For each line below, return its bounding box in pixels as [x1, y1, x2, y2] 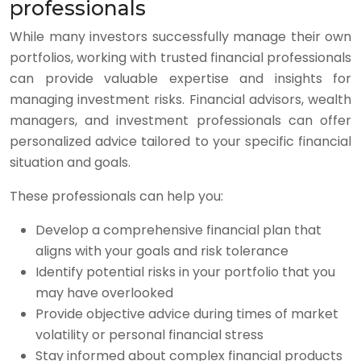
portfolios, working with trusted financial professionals [10, 48, 351, 67]
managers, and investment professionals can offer [10, 111, 351, 130]
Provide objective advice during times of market [35, 305, 338, 323]
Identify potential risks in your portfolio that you [35, 263, 335, 281]
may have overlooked [35, 284, 173, 302]
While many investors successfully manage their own [10, 27, 351, 46]
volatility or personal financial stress [35, 326, 263, 344]
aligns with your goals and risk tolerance [35, 242, 288, 260]
